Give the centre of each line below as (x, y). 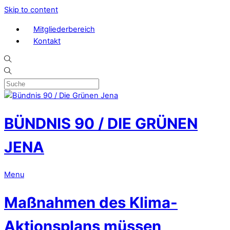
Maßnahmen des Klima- (91, 202)
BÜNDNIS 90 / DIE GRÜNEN (101, 123)
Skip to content (31, 10)
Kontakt (47, 41)
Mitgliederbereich (64, 29)
